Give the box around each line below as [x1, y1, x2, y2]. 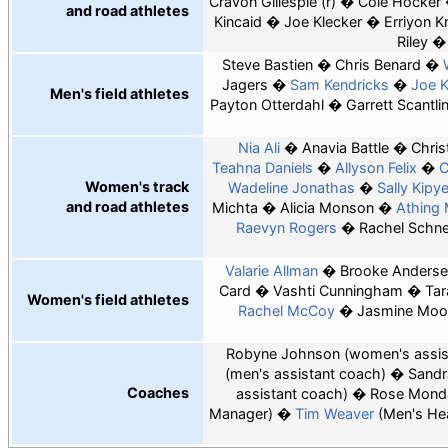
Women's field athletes [26, 291, 189, 309]
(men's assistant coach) [225, 365, 386, 383]
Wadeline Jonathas [227, 179, 355, 197]
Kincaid [213, 13, 262, 31]
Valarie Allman [225, 262, 318, 280]
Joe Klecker [283, 13, 362, 31]
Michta [211, 199, 258, 217]
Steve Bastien [222, 56, 313, 74]
